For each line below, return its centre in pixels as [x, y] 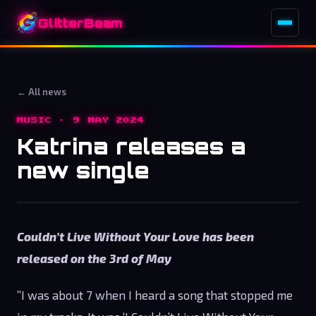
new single [83, 170]
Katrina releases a [132, 146]
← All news [42, 92]
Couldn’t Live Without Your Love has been [135, 236]
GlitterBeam [81, 23]
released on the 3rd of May [94, 258]
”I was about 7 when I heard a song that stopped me [155, 294]
